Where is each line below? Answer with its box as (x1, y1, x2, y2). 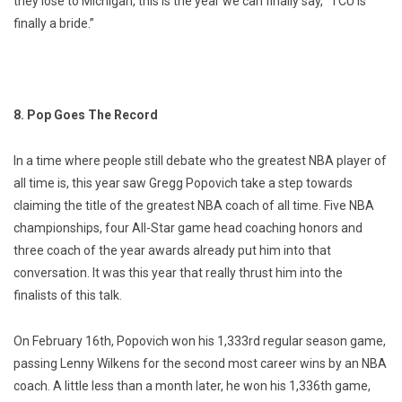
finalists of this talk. (13, 288, 122, 303)
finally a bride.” (13, 16, 94, 31)
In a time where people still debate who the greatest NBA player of (13, 153, 387, 169)
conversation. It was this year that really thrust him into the (13, 266, 343, 281)
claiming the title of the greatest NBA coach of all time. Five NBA (13, 198, 374, 214)
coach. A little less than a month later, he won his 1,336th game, (13, 379, 371, 394)
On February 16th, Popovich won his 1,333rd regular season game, (13, 334, 386, 349)
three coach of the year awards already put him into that (13, 243, 331, 258)
